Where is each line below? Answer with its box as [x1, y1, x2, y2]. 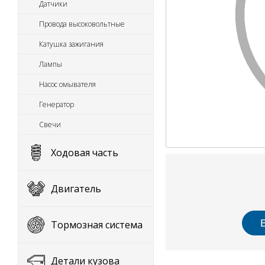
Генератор [39, 99, 74, 109]
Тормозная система [51, 218, 143, 231]
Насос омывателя [39, 79, 96, 89]
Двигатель [51, 182, 101, 195]
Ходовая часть [51, 146, 118, 159]
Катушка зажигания [39, 39, 104, 49]
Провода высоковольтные [39, 19, 125, 29]
